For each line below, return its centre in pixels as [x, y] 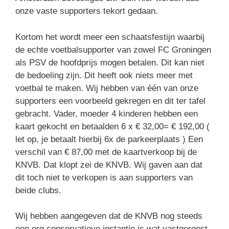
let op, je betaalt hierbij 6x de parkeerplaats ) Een [109, 139]
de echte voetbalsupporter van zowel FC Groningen [113, 50]
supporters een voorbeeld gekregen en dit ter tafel [110, 101]
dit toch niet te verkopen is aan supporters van [104, 177]
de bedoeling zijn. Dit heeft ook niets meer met [104, 75]
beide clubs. [38, 190]
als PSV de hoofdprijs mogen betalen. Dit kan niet [110, 62]
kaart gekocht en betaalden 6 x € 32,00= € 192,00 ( [112, 126]
